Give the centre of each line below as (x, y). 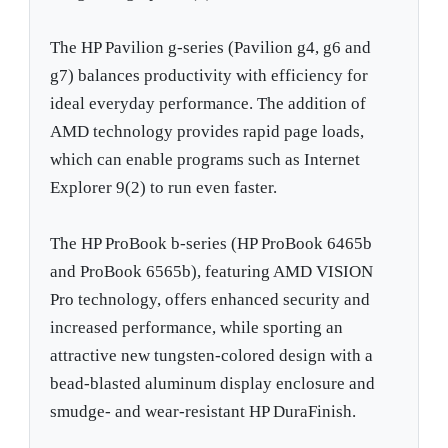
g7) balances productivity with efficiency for (209, 76)
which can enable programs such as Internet (205, 160)
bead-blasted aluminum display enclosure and (213, 384)
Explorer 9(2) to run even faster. (164, 188)
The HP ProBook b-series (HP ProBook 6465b (211, 244)
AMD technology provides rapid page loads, (207, 132)
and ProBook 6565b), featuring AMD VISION (212, 272)
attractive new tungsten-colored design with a (212, 356)
